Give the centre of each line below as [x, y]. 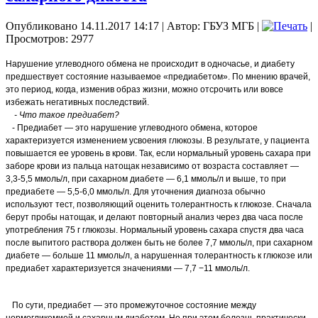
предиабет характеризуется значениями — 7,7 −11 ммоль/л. [128, 268]
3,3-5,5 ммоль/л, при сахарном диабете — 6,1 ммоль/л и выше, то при [146, 179]
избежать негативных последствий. [77, 102]
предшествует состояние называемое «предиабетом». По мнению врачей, [158, 76]
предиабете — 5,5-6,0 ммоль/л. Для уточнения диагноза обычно [136, 191]
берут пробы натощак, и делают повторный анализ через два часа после [154, 217]
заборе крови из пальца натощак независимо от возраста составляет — [152, 166]
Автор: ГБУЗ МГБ [210, 26]
